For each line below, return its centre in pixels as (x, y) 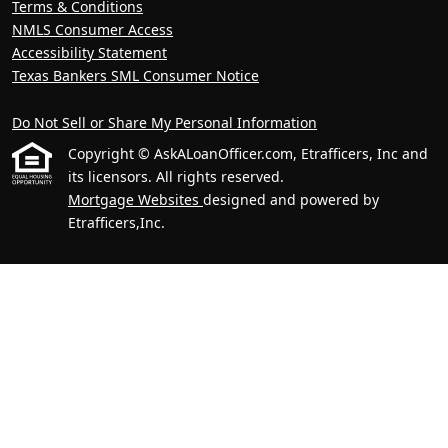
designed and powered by (291, 199)
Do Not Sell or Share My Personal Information (164, 122)
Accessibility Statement (89, 52)
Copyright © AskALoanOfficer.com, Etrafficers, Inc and (248, 153)
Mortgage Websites (135, 199)
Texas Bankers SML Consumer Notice (135, 75)
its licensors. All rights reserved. (176, 176)
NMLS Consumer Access (92, 29)
